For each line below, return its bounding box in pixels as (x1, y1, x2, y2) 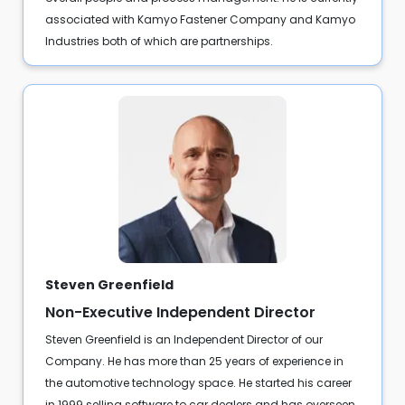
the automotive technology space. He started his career (44, 375, 352, 391)
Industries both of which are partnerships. (44, 33, 273, 49)
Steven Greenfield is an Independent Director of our (44, 332, 323, 348)
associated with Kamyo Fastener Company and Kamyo (44, 11, 355, 27)
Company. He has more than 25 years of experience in (44, 353, 344, 370)
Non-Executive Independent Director (44, 302, 316, 324)
